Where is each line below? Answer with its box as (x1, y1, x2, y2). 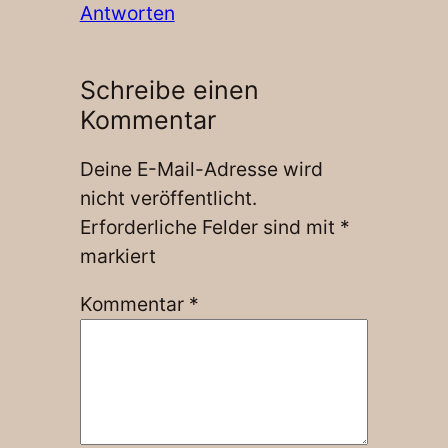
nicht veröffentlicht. (79, 185, 257, 210)
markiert (79, 243, 156, 268)
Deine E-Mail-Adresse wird (79, 156, 323, 181)
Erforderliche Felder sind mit (79, 214, 340, 239)
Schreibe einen (79, 75, 259, 106)
